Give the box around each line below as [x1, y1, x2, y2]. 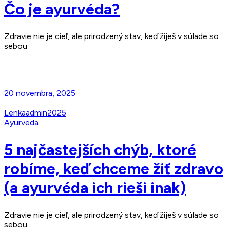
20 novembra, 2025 [4, 88, 75, 98]
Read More [4, 59, 49, 70]
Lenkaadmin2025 [4, 108, 66, 118]
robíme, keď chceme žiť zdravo [4, 159, 223, 178]
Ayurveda [4, 118, 39, 127]
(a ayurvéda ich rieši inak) [4, 178, 186, 197]
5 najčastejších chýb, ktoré [4, 140, 196, 159]
